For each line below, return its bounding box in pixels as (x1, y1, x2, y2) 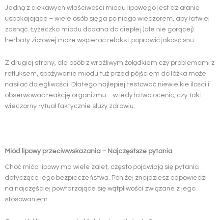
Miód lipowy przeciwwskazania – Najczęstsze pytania (5, 148, 172, 155)
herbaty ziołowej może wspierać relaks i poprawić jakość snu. (5, 37, 195, 44)
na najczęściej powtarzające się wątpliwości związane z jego (5, 185, 195, 192)
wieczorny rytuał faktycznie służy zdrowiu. (5, 103, 135, 110)
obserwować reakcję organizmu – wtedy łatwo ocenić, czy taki (5, 92, 201, 99)
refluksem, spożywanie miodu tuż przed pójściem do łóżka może (5, 70, 206, 78)
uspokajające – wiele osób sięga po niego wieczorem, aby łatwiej (5, 15, 210, 23)
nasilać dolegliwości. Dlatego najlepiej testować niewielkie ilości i (5, 81, 209, 88)
